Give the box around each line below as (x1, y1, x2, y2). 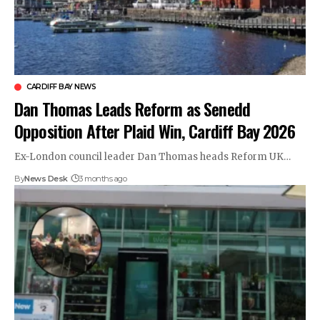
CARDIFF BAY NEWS (26, 81, 96, 91)
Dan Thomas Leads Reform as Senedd (14, 95, 251, 121)
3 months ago (79, 173, 127, 184)
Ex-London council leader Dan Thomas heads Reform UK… (14, 150, 291, 163)
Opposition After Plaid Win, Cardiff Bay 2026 (14, 117, 295, 144)
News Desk (24, 173, 68, 184)
